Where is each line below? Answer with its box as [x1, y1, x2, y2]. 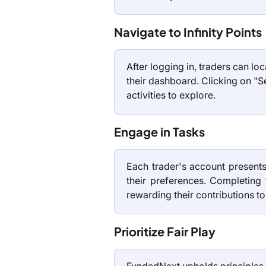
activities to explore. [126, 89, 216, 102]
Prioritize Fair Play [114, 224, 216, 239]
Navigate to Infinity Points [114, 24, 262, 40]
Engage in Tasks [114, 124, 205, 140]
